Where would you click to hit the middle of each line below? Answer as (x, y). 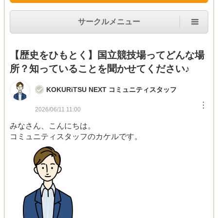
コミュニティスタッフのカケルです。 (76, 137)
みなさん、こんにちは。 (53, 126)
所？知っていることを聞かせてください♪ (100, 69)
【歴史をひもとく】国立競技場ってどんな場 (107, 55)
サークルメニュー (109, 22)
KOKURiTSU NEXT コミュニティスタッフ (111, 90)
